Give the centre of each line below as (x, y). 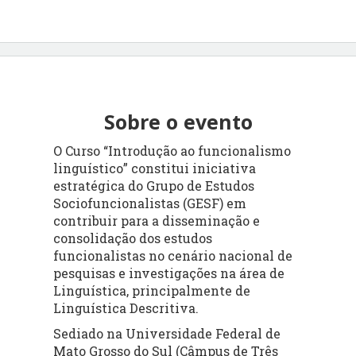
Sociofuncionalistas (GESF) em (150, 203)
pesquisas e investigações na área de (169, 273)
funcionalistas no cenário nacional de (173, 255)
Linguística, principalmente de (152, 290)
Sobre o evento (178, 121)
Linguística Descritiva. (126, 308)
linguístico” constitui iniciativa (155, 168)
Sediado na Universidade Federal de (167, 333)
